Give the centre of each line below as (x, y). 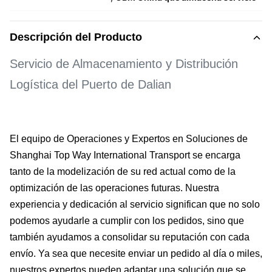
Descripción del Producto (76, 37)
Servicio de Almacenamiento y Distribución (124, 64)
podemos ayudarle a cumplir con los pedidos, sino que (127, 221)
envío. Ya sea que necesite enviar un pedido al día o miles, (136, 253)
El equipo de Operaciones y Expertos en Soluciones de (129, 139)
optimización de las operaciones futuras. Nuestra (114, 188)
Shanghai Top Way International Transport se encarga (125, 155)
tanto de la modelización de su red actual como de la (123, 172)
